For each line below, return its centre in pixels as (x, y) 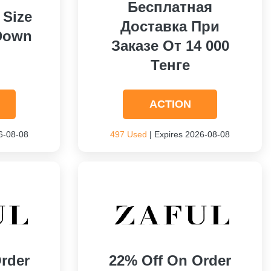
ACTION (170, 104)
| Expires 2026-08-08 (189, 134)
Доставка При (170, 26)
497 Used (129, 134)
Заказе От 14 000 (170, 46)
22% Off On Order (170, 260)
